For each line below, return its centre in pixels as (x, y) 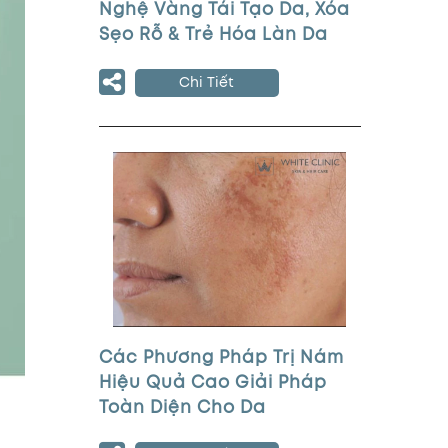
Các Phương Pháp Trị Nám (221, 358)
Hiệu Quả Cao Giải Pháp (212, 383)
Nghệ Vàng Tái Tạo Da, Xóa (224, 10)
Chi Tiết (206, 83)
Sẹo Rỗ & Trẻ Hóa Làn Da (213, 35)
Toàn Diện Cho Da (182, 408)
